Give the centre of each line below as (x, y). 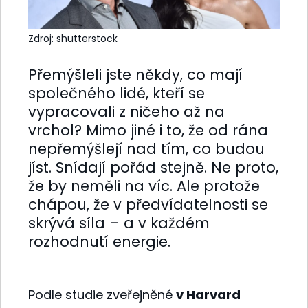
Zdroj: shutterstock (73, 38)
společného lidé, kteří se (117, 93)
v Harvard (208, 294)
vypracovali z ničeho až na (126, 111)
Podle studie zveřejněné (100, 294)
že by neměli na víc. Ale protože (144, 186)
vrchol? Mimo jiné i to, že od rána (148, 130)
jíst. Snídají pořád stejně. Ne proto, (153, 167)
